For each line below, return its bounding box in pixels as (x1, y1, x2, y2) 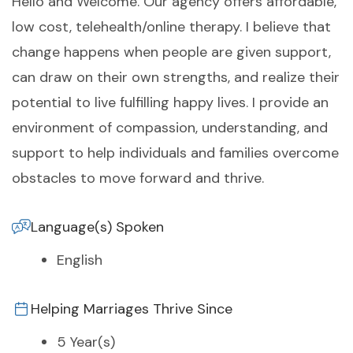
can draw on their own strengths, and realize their (12, 68, 340, 87)
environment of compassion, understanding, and (12, 118, 328, 138)
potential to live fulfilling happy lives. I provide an (12, 93, 329, 113)
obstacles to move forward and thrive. (12, 169, 264, 188)
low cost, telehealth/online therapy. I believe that (12, 17, 331, 37)
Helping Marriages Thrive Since (31, 299, 232, 319)
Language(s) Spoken (31, 217, 164, 237)
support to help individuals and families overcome (12, 143, 339, 163)
